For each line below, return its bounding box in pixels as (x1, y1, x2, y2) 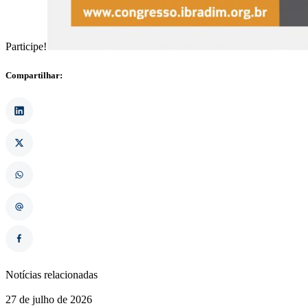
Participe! (5, 41, 47, 53)
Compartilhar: (5, 69, 63, 80)
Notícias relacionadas (5, 269, 98, 281)
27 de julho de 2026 (5, 294, 92, 306)
